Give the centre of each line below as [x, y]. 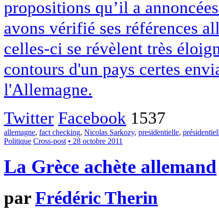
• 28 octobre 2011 [95, 141]
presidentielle [159, 132]
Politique [18, 141]
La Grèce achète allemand [110, 166]
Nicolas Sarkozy [109, 132]
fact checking [60, 132]
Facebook [92, 118]
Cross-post [50, 141]
